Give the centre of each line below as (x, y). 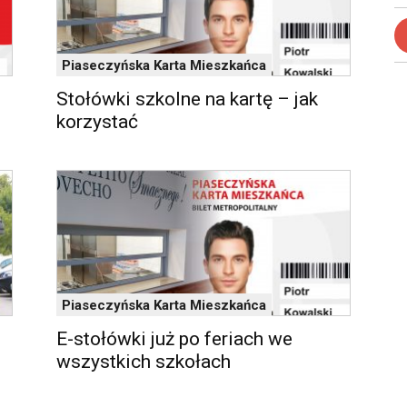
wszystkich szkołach (144, 362)
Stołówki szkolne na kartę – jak (187, 99)
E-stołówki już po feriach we (174, 339)
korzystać (97, 122)
